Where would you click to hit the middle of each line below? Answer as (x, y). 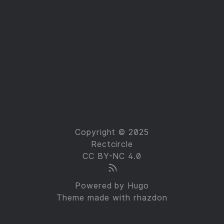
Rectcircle (112, 144)
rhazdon (150, 198)
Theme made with (95, 198)
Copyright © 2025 (112, 132)
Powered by (101, 186)
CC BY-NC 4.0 (112, 156)
